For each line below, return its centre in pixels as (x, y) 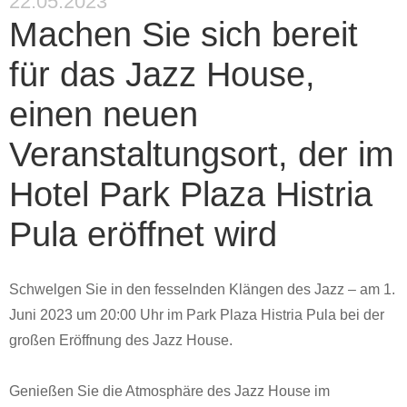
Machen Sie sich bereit (184, 35)
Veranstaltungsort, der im (202, 154)
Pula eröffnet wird (143, 234)
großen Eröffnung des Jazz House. (121, 340)
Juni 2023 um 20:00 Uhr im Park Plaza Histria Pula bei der (197, 314)
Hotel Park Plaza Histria (191, 194)
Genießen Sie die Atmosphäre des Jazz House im (169, 391)
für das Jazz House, (162, 74)
